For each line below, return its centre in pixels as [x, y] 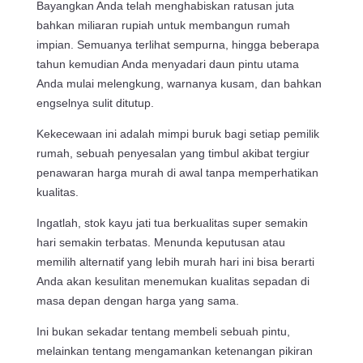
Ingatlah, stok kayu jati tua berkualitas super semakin [172, 222]
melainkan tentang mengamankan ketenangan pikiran [174, 350]
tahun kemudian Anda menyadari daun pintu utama [167, 64]
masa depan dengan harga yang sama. [137, 300]
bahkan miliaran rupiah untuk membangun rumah [163, 25]
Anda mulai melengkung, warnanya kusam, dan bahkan [179, 83]
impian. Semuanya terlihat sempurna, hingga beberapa [177, 44]
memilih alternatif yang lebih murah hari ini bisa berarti [175, 261]
